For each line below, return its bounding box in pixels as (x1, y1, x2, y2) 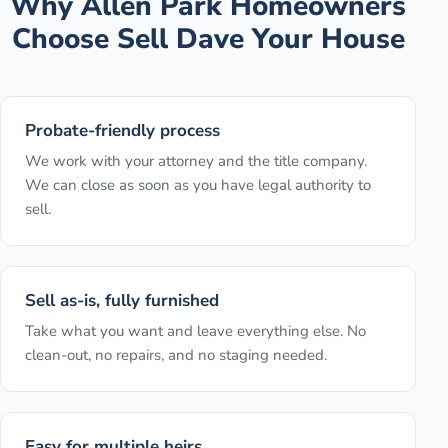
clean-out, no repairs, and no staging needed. (25, 345, 327, 366)
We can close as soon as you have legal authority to (25, 175, 371, 196)
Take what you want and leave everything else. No (25, 321, 366, 342)
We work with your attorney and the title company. (25, 151, 367, 172)
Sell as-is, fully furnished (25, 289, 219, 313)
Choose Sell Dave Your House (11, 20, 405, 59)
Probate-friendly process (25, 119, 220, 143)
